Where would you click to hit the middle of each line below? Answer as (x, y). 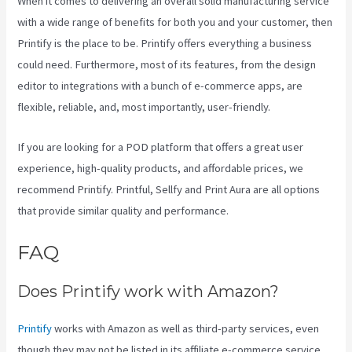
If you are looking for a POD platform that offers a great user (161, 147)
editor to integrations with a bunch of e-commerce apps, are (160, 86)
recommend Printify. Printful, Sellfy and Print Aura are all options (169, 189)
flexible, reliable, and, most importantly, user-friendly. (144, 107)
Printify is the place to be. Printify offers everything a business (165, 44)
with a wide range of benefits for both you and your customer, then (175, 22)
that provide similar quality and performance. (123, 210)
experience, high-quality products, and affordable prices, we (161, 168)
